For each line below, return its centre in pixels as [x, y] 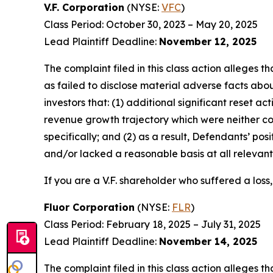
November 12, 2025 [208, 41]
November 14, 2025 [208, 241]
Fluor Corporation [89, 207]
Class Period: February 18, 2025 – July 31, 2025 [152, 224]
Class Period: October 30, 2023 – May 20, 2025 [151, 24]
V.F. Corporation [84, 7]
